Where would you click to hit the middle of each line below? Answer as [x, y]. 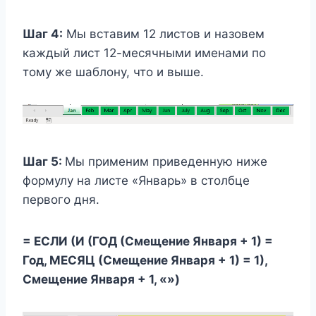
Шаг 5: [44, 162]
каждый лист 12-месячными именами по [144, 53]
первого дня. [61, 200]
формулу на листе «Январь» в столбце [136, 181]
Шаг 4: [43, 34]
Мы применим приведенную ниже [166, 162]
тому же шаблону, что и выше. [113, 72]
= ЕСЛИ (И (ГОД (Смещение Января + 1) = [148, 242]
